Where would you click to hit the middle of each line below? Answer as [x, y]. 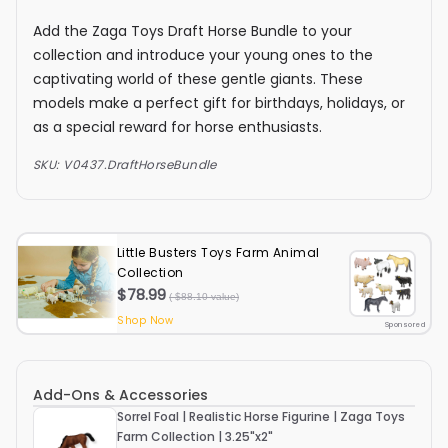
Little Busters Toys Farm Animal [218, 253]
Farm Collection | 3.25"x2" [195, 437]
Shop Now [145, 321]
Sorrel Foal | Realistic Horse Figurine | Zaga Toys [261, 417]
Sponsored [404, 325]
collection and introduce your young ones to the [203, 55]
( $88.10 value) [204, 297]
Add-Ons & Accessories [120, 395]
